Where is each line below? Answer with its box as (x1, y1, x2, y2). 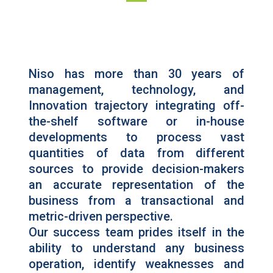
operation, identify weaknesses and (29, 257, 244, 272)
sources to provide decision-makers (29, 161, 244, 177)
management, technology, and (29, 82, 244, 97)
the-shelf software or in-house (29, 114, 244, 129)
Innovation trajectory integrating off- (29, 98, 244, 113)
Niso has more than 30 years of (29, 66, 244, 82)
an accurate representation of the (29, 177, 244, 193)
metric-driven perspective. (29, 209, 173, 224)
